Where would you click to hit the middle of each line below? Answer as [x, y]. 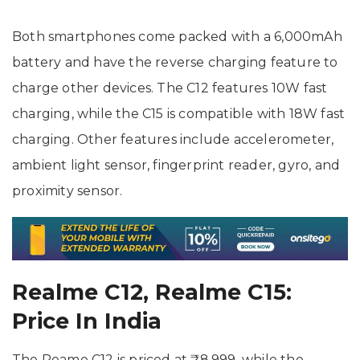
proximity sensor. [67, 190]
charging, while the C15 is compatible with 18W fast [179, 113]
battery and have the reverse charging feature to [175, 62]
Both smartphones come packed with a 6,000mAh [177, 36]
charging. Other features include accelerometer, [173, 139]
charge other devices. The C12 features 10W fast [170, 88]
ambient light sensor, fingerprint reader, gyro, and [176, 165]
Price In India [87, 321]
